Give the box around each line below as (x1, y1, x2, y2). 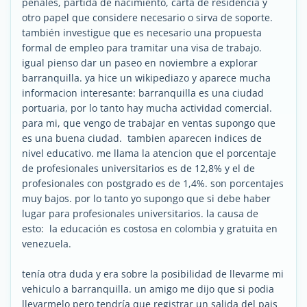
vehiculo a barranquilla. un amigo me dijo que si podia (22, 282, 274, 295)
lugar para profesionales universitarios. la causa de (22, 207, 258, 220)
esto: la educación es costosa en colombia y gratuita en (22, 222, 278, 235)
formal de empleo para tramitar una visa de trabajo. (22, 41, 262, 54)
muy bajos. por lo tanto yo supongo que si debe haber (22, 192, 271, 205)
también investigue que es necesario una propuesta (22, 26, 262, 39)
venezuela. (22, 237, 71, 250)
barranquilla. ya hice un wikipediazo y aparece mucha (22, 71, 271, 84)
